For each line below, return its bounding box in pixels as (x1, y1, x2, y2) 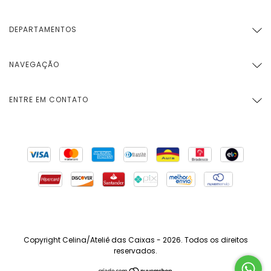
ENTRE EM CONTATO (9, 94, 88, 105)
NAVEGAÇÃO (9, 59, 59, 70)
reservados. (114, 246, 157, 256)
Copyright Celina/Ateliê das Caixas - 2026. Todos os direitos (23, 235, 248, 246)
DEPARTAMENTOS (9, 24, 77, 35)
